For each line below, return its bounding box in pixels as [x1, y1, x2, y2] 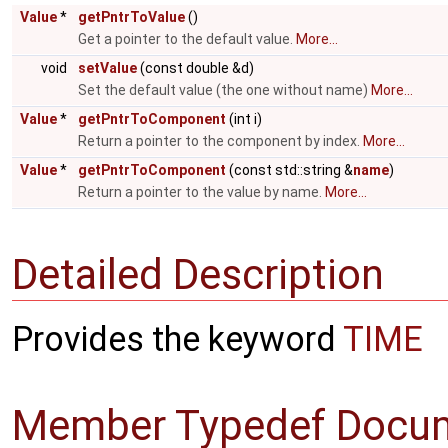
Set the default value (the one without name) [78, 82, 371, 98]
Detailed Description [12, 249, 384, 299]
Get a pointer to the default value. [78, 31, 296, 47]
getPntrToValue [78, 9, 185, 25]
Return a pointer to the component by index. [78, 133, 363, 149]
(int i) [226, 111, 262, 127]
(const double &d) [137, 60, 254, 76]
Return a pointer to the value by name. [78, 184, 325, 200]
